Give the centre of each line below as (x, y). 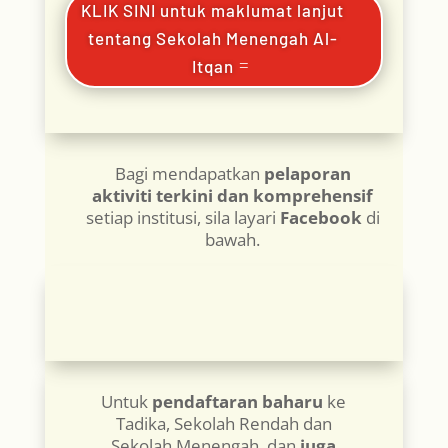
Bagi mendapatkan (189, 173)
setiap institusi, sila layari (182, 217)
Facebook (320, 217)
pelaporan (307, 173)
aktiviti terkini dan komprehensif (233, 195)
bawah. (233, 239)
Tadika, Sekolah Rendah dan (223, 423)
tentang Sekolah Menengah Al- (212, 38)
